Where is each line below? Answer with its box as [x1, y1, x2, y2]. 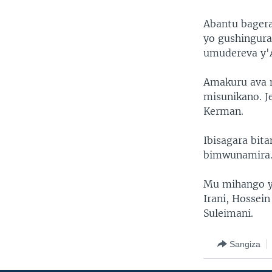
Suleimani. [203, 207, 254, 220]
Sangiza [229, 239, 261, 249]
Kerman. [203, 105, 244, 118]
